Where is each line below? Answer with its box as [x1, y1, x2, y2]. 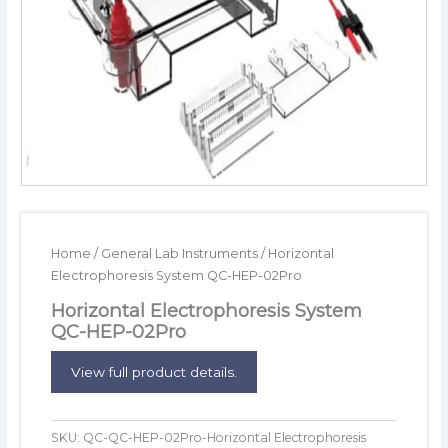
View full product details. [71, 363, 238, 380]
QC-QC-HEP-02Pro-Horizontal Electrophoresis [83, 430, 367, 446]
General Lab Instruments [101, 246, 259, 262]
